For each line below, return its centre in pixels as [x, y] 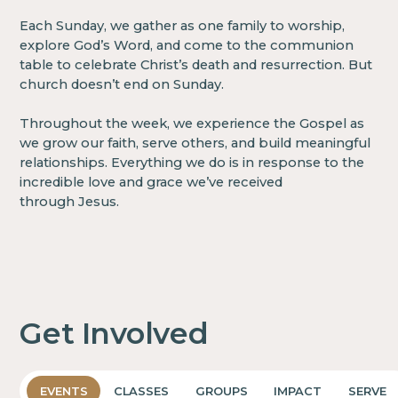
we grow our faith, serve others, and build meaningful [195, 143]
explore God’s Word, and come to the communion [187, 45]
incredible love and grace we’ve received [151, 182]
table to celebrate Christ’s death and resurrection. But [196, 64]
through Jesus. [70, 201]
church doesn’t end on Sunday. [126, 84]
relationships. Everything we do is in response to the [192, 162]
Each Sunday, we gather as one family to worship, [183, 25]
